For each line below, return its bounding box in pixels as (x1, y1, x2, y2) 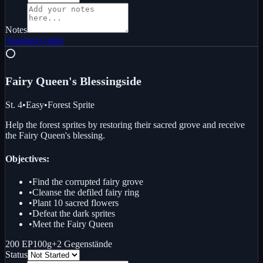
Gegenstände (64, 238, 112, 249)
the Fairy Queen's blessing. (5, 130, 105, 141)
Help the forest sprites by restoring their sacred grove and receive (5, 120, 245, 130)
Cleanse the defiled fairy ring (32, 187, 139, 197)
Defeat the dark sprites (32, 208, 115, 218)
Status (5, 249, 28, 259)
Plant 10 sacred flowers (32, 197, 119, 208)
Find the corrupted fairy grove (32, 176, 143, 187)
